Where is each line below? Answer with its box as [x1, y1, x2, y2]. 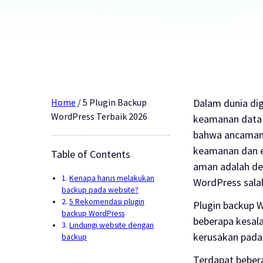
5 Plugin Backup [83, 96, 147, 108]
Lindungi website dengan [69, 220, 154, 230]
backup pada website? [62, 184, 139, 195]
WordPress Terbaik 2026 [51, 110, 148, 122]
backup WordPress [62, 208, 125, 218]
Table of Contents [51, 147, 131, 161]
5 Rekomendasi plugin [69, 196, 144, 207]
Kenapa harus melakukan [69, 173, 154, 183]
